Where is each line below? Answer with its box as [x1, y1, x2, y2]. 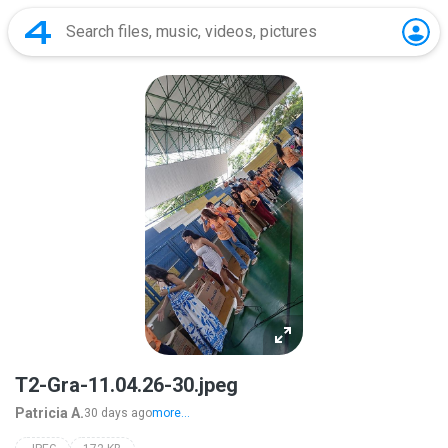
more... [152, 405, 190, 420]
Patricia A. [15, 404, 84, 421]
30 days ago [84, 405, 152, 420]
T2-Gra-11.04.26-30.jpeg [15, 372, 238, 397]
